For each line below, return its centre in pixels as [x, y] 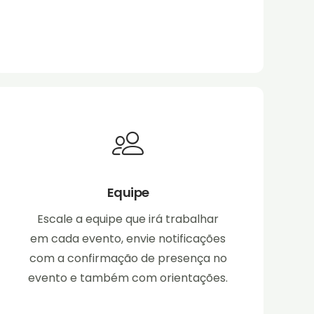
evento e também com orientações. [128, 278]
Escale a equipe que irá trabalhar [128, 219]
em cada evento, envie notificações [128, 239]
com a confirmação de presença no [128, 259]
